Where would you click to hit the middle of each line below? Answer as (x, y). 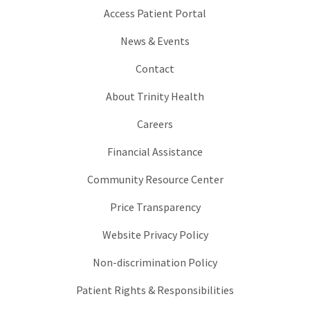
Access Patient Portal (155, 13)
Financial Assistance (155, 152)
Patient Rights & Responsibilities (155, 290)
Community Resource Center (155, 180)
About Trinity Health (155, 97)
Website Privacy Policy (155, 235)
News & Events (155, 41)
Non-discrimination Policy (155, 263)
